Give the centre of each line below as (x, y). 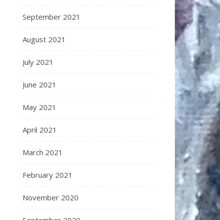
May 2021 (40, 107)
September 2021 (52, 17)
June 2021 (40, 84)
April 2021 (40, 130)
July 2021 (38, 62)
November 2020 (51, 197)
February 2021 (48, 175)
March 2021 (43, 152)
